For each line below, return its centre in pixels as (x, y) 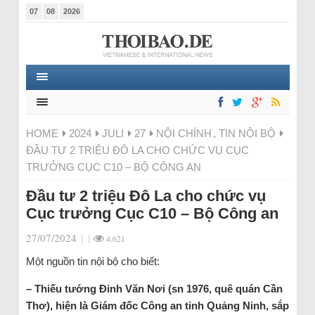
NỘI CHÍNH (184, 133)
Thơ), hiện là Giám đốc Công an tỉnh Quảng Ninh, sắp (157, 306)
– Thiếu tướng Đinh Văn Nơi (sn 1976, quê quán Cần (154, 289)
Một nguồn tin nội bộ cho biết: (92, 261)
